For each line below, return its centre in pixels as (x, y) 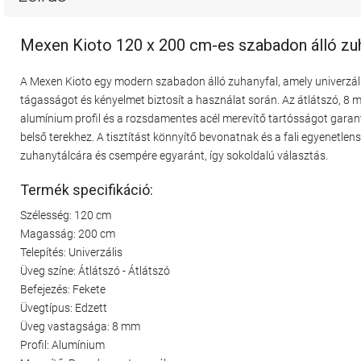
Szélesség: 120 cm (66, 215)
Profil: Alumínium (62, 344)
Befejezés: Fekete (63, 289)
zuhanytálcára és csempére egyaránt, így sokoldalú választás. (174, 155)
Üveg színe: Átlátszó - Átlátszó (95, 270)
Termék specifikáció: (87, 189)
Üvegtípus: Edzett (64, 307)
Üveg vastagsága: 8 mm (80, 326)
